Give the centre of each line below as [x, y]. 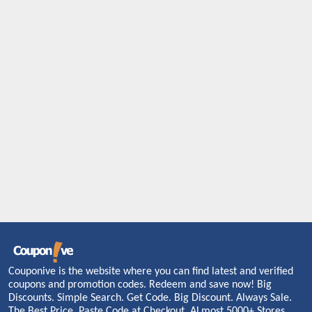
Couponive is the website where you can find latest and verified [151, 271]
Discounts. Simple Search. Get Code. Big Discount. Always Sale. [150, 298]
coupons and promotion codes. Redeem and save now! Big [140, 284]
